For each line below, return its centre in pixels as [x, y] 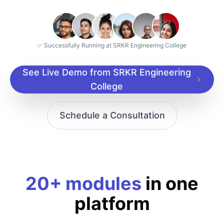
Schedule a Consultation [112, 115]
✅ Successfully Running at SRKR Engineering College [112, 45]
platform [112, 203]
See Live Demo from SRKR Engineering [106, 72]
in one [170, 183]
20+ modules [83, 183]
